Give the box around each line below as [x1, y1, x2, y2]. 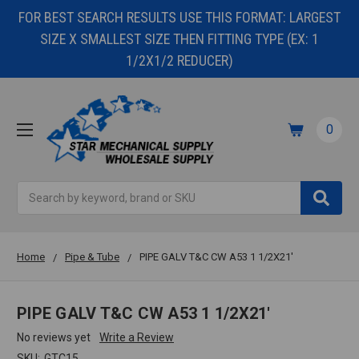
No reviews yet [17, 331, 91, 345]
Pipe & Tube [65, 251, 119, 264]
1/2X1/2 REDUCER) [126, 52, 233, 69]
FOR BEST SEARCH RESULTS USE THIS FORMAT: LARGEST [18, 9, 341, 26]
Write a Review [99, 331, 174, 345]
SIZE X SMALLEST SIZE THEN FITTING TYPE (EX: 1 [40, 30, 319, 47]
